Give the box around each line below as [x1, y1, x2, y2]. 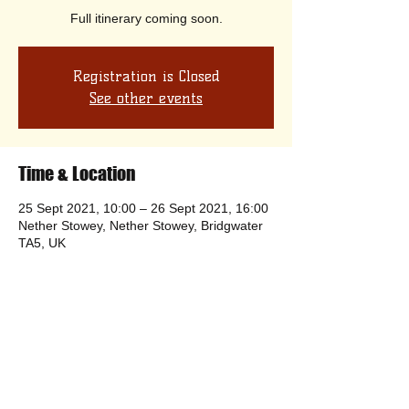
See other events [89, 89, 203, 107]
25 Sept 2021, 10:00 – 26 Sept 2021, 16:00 [18, 201, 268, 215]
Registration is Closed [72, 68, 220, 85]
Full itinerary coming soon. [69, 11, 223, 26]
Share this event [18, 333, 137, 355]
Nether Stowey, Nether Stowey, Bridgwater [18, 218, 263, 233]
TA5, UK [18, 236, 66, 250]
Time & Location [18, 163, 135, 184]
